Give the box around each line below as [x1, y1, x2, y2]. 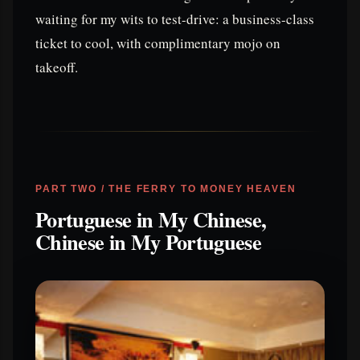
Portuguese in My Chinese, [35, 202, 267, 235]
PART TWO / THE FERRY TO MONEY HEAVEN [35, 183, 297, 194]
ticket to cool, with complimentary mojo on [35, 33, 280, 52]
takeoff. [35, 57, 78, 76]
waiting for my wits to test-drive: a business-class [35, 9, 314, 28]
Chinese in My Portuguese [35, 225, 262, 257]
